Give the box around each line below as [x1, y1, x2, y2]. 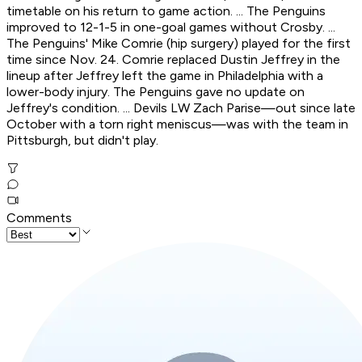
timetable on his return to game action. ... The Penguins [6, 3, 326, 19]
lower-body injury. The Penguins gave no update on [6, 84, 305, 100]
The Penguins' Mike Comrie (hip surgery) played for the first [6, 36, 351, 52]
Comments [6, 210, 72, 226]
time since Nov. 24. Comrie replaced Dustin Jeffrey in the [6, 52, 340, 68]
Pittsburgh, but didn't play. [6, 133, 158, 149]
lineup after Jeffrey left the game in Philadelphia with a [6, 68, 323, 84]
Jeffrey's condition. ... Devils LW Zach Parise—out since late [6, 100, 356, 116]
